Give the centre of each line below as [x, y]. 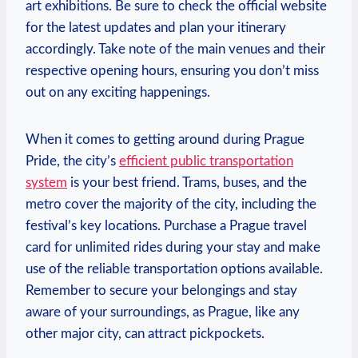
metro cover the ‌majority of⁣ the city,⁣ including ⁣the [171, 204]
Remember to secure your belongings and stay [161, 290]
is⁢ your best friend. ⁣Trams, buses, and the [187, 182]
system [46, 182]
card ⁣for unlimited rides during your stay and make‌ [173, 247]
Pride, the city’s [72, 161]
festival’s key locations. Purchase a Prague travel [166, 225]
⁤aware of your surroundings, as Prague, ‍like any [163, 312]
